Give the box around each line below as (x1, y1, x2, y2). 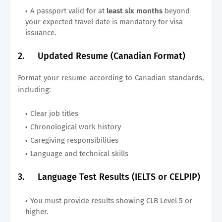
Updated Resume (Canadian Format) (38, 50, 185, 61)
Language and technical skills (30, 149, 128, 158)
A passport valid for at (30, 6, 107, 15)
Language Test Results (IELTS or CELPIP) (38, 171, 200, 182)
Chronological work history (30, 122, 121, 131)
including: (18, 85, 51, 94)
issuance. (25, 28, 56, 37)
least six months (107, 6, 165, 15)
